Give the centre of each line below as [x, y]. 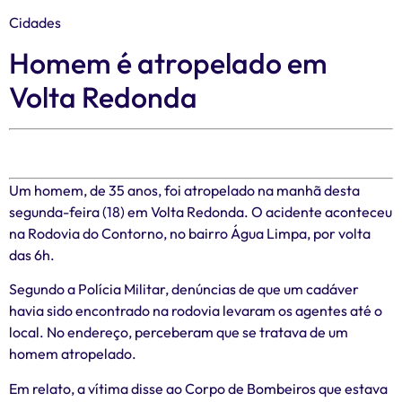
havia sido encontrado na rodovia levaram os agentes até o [196, 311]
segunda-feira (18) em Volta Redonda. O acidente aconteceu [201, 212]
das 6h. [32, 255]
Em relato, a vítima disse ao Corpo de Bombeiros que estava [198, 388]
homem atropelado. [73, 354]
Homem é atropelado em [168, 63]
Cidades [35, 22]
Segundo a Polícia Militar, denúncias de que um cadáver [184, 289]
